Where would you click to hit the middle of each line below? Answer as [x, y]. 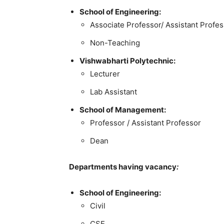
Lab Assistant [113, 92]
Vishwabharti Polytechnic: [127, 61]
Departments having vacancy [123, 167]
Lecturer [105, 74]
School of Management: [123, 110]
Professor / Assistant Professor [145, 123]
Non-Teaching [115, 43]
